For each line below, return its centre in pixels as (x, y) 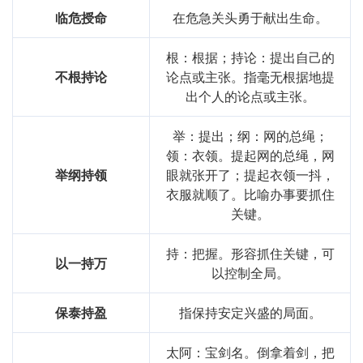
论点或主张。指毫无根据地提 (250, 77)
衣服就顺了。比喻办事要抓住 (250, 194)
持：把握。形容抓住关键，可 (250, 254)
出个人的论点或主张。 (250, 96)
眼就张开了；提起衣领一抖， (250, 175)
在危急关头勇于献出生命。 (250, 18)
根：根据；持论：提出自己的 (250, 58)
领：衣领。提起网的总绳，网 (250, 156)
